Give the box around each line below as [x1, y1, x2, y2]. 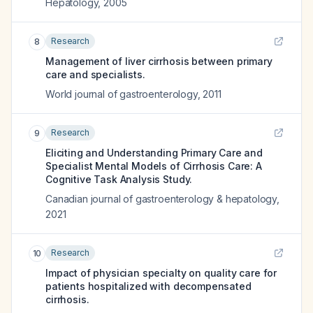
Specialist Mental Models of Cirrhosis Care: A [45, 160, 262, 172]
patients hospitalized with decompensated [45, 280, 252, 292]
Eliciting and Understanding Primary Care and [45, 147, 263, 159]
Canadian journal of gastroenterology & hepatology [45, 193, 277, 205]
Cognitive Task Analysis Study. [45, 173, 193, 185]
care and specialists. [45, 68, 145, 80]
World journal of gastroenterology [45, 88, 198, 100]
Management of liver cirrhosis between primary [45, 55, 272, 67]
